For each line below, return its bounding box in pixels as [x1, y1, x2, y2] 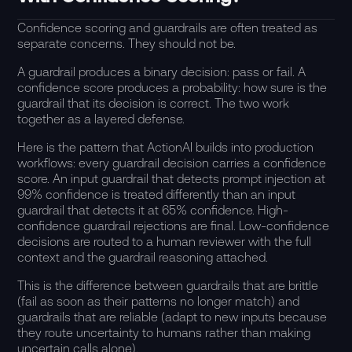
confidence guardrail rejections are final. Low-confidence [17, 218, 330, 233]
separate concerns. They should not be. [17, 36, 236, 50]
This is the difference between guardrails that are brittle [17, 278, 319, 292]
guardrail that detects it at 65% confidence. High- [17, 203, 289, 217]
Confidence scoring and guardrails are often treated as [17, 20, 318, 35]
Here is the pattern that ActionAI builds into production [17, 140, 314, 154]
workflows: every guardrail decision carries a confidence [17, 156, 327, 170]
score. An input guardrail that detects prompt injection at [17, 171, 326, 185]
